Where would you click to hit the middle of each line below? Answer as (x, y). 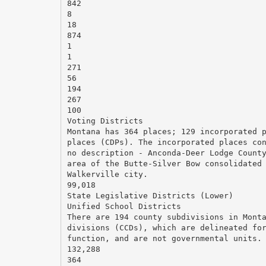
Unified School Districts (124, 206)
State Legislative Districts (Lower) (150, 195)
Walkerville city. (107, 174)
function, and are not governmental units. (164, 238)
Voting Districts (105, 121)
